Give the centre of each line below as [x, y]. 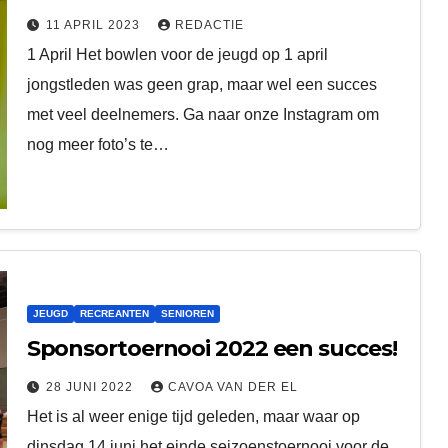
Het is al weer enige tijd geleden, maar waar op [193, 416]
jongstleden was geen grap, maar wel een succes [201, 84]
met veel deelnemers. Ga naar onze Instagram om [202, 114]
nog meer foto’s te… [97, 144]
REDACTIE [209, 24]
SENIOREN [187, 313]
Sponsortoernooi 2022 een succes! [211, 348]
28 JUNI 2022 [91, 386]
